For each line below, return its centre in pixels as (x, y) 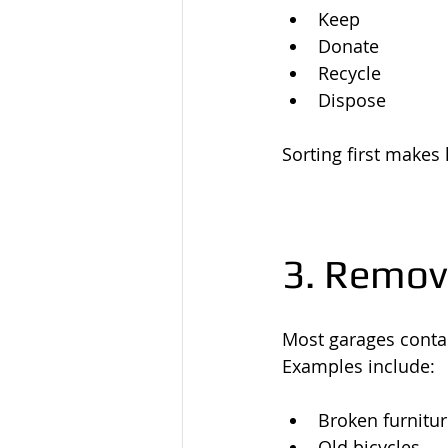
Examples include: (358, 366)
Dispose (352, 100)
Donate (348, 46)
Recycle (349, 73)
